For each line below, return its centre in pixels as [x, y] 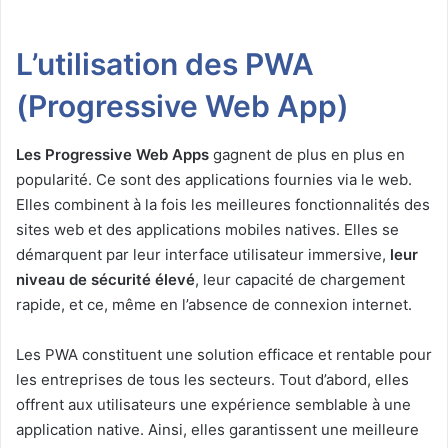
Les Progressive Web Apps [112, 155]
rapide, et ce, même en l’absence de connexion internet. [214, 305]
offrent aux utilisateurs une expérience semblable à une [213, 405]
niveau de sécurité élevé [105, 280]
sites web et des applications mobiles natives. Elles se [207, 230]
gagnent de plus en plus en [307, 155]
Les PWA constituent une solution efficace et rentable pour [224, 355]
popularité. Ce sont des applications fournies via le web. [214, 180]
